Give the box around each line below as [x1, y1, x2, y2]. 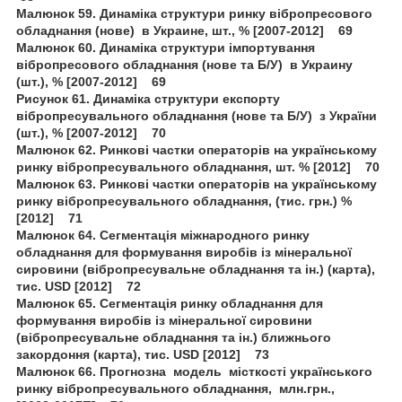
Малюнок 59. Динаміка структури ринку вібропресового [16, 5, 372, 21]
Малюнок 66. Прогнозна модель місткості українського [16, 363, 372, 379]
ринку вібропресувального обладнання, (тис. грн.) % [16, 193, 352, 208]
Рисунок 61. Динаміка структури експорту [16, 91, 280, 106]
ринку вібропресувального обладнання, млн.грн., [16, 380, 345, 396]
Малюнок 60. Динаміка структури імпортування [16, 39, 315, 55]
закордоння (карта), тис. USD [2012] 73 [16, 346, 269, 362]
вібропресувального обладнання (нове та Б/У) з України [16, 108, 377, 123]
